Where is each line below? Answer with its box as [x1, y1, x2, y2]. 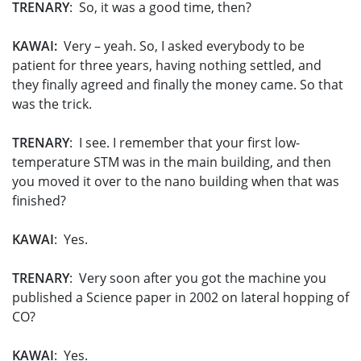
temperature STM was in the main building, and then [12, 153, 331, 172]
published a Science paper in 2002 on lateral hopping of [12, 288, 349, 307]
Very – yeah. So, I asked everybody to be [57, 37, 305, 56]
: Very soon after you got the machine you [69, 269, 326, 288]
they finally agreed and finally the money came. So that [12, 76, 343, 94]
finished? [12, 192, 66, 210]
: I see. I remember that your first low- [69, 134, 300, 152]
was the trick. [12, 95, 92, 114]
